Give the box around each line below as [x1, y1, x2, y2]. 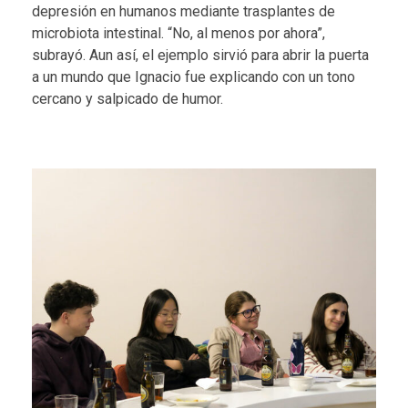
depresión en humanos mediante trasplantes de [32, 2, 335, 20]
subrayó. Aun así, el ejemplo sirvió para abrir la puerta [32, 46, 369, 64]
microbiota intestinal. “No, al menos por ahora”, [32, 24, 325, 42]
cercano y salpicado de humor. [32, 89, 223, 107]
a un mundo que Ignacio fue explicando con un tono [32, 67, 355, 86]
